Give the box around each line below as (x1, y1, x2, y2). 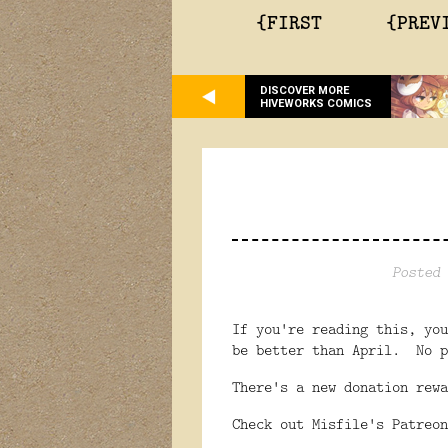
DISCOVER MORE (260, 83, 349, 97)
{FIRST (256, 7, 322, 35)
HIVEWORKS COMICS (260, 96, 372, 110)
